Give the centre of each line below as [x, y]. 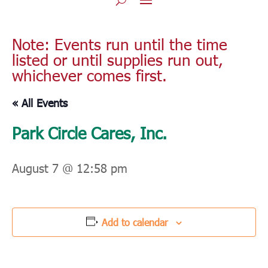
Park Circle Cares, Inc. [89, 133]
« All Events [40, 103]
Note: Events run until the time [120, 44]
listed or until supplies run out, [118, 60]
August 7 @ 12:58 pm [70, 168]
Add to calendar [135, 223]
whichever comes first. [89, 75]
